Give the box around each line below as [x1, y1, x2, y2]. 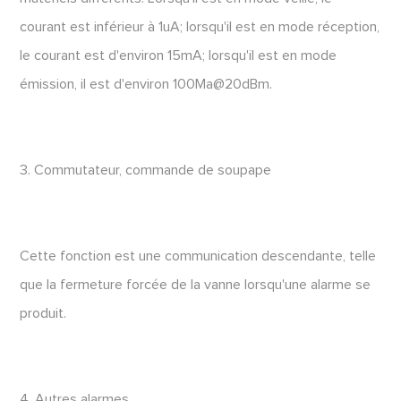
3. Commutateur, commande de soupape [20, 163, 272, 177]
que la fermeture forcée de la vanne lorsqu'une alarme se [20, 277, 371, 292]
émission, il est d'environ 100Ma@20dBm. [20, 77, 273, 91]
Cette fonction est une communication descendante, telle [20, 249, 377, 263]
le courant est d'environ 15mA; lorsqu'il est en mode [20, 48, 337, 63]
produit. [20, 306, 67, 320]
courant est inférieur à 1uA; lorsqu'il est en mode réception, [20, 20, 380, 34]
